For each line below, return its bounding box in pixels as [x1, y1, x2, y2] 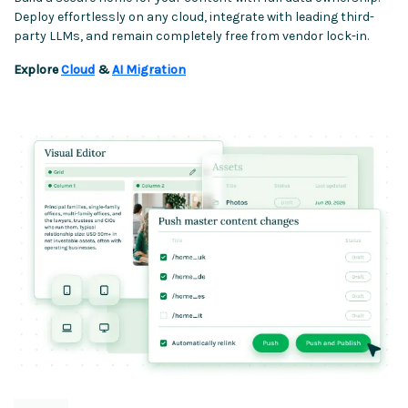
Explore [14, 62, 61, 78]
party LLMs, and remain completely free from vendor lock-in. [14, 28, 369, 45]
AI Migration [112, 62, 186, 78]
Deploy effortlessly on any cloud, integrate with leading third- [14, 9, 374, 25]
